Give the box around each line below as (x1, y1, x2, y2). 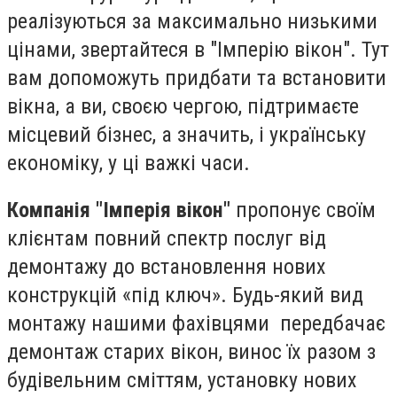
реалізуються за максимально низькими (7, 8, 378, 34)
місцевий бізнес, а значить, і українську (7, 121, 366, 147)
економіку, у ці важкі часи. (7, 150, 250, 175)
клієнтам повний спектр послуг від (7, 226, 326, 252)
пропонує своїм (230, 198, 376, 223)
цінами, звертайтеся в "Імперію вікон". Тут (7, 36, 389, 62)
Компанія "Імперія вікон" (7, 198, 230, 223)
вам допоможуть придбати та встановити (7, 65, 386, 90)
